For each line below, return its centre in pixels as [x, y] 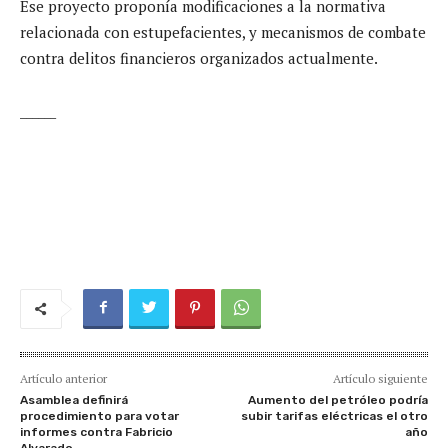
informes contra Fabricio [96, 431]
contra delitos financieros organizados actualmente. [199, 57]
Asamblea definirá [74, 399]
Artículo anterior [63, 378]
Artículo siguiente [380, 378]
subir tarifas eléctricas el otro [334, 415]
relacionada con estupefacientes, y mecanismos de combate [223, 31]
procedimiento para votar [99, 415]
